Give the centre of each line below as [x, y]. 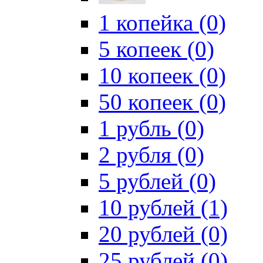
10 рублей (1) [163, 208]
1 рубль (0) [151, 128]
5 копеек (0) [156, 49]
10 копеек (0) [162, 75]
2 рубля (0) [151, 155]
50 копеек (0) [162, 102]
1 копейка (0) [162, 23]
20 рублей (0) [163, 234]
